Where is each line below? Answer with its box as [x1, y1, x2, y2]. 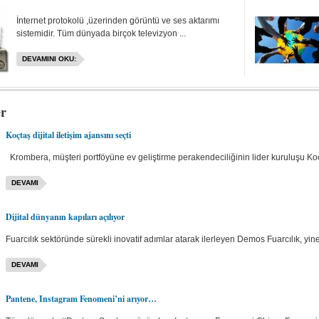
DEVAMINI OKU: [21, 55, 76, 63]
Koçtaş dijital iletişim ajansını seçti [5, 129, 131, 141]
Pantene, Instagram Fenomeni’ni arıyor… [5, 293, 157, 305]
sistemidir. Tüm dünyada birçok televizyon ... [16, 28, 186, 38]
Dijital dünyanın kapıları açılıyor [5, 211, 125, 223]
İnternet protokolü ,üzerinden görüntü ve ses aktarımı [16, 16, 219, 26]
